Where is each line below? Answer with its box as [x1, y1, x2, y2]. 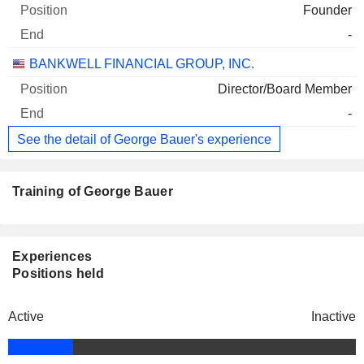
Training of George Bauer [12, 184, 173, 199]
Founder [303, 3, 352, 18]
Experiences [12, 249, 93, 264]
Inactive [311, 310, 356, 324]
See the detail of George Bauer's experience [17, 132, 271, 146]
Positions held [12, 266, 104, 281]
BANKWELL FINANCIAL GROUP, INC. [29, 57, 254, 71]
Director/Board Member [218, 82, 352, 97]
